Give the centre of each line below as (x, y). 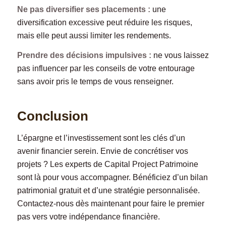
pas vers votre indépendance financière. (88, 216)
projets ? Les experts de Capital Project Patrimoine (107, 164)
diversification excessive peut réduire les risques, (104, 22)
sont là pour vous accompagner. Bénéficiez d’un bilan (112, 177)
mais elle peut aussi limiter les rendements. (94, 35)
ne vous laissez (180, 55)
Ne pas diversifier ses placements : (83, 9)
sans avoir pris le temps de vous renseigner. (95, 82)
